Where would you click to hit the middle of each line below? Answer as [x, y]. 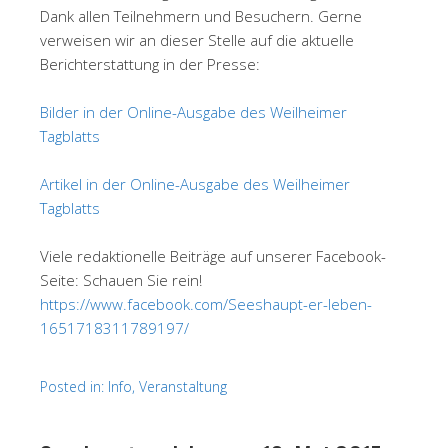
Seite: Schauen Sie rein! [121, 280]
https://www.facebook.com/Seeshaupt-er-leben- [206, 304]
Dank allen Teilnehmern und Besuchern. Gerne [201, 16]
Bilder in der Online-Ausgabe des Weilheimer [193, 112]
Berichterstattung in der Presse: [150, 64]
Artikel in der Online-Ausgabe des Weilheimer [195, 184]
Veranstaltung [183, 387]
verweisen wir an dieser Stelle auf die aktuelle [197, 40]
